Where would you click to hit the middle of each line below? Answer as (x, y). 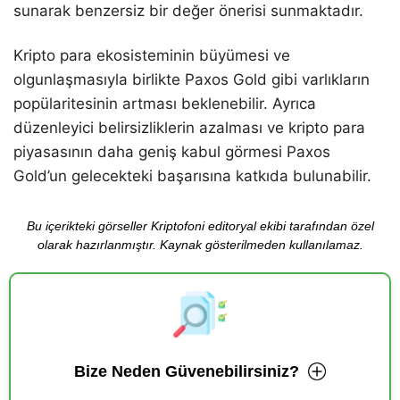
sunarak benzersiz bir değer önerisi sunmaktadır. (188, 11)
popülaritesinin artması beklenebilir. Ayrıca (165, 103)
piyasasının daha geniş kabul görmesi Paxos (172, 151)
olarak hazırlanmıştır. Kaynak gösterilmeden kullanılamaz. (200, 244)
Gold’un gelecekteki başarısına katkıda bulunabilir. (192, 175)
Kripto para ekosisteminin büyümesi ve (152, 55)
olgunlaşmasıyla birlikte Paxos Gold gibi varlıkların (192, 79)
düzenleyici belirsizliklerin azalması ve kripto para (189, 127)
